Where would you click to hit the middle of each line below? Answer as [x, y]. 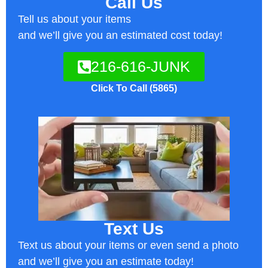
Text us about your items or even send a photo [128, 245]
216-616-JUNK [141, 67]
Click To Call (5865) [134, 89]
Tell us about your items [74, 19]
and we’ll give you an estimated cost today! [120, 35]
